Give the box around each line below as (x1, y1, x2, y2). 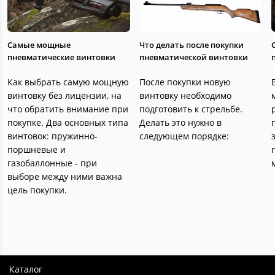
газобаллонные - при (7, 157, 97, 169)
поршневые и (7, 144, 66, 155)
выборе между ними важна (7, 171, 122, 182)
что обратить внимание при (7, 103, 128, 115)
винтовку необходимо (139, 90, 231, 101)
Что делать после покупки (139, 39, 244, 50)
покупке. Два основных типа (7, 117, 128, 128)
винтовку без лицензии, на (7, 90, 122, 101)
